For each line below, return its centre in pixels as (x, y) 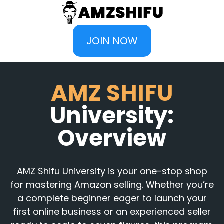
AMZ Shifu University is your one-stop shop (112, 171)
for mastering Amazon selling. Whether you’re (112, 185)
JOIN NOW (112, 41)
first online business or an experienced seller (112, 212)
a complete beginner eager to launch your (112, 198)
